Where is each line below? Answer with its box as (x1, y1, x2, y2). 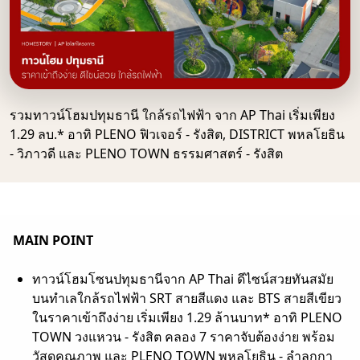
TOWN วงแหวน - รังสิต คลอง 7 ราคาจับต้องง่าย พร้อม (32, 327, 335, 346)
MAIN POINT (13, 231, 93, 249)
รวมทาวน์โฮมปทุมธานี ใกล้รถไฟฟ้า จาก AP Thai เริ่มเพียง (10, 105, 335, 124)
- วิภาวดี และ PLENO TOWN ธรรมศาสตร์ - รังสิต (10, 144, 283, 162)
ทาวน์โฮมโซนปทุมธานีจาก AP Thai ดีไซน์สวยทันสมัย (32, 269, 333, 288)
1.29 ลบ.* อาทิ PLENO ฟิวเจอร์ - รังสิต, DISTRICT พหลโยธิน (10, 125, 345, 143)
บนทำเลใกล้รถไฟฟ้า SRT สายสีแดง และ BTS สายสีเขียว (32, 288, 342, 307)
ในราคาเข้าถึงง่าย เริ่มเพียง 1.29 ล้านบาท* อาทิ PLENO (32, 308, 342, 326)
